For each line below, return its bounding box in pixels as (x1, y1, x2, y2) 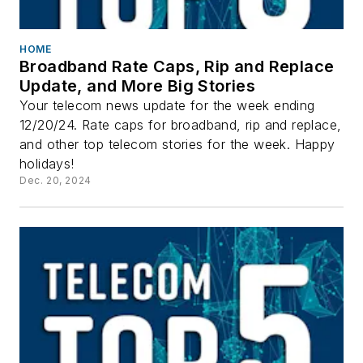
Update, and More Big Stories (19, 75, 256, 96)
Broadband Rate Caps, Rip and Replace (19, 56, 335, 76)
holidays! (19, 155, 75, 172)
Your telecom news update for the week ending (19, 96, 315, 113)
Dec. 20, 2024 (19, 173, 92, 186)
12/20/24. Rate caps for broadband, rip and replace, (19, 116, 342, 133)
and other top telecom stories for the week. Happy (19, 135, 335, 152)
